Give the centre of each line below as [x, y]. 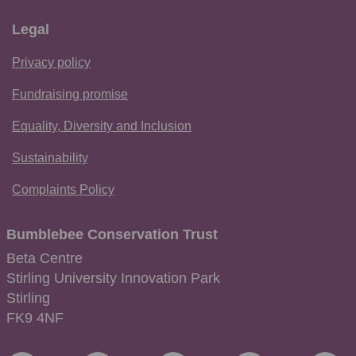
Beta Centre [44, 258]
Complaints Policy [63, 190]
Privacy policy [51, 63]
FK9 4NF [35, 317]
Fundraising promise [70, 95]
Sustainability [50, 158]
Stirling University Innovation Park [113, 278]
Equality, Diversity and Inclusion [102, 126]
